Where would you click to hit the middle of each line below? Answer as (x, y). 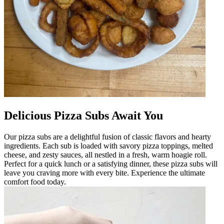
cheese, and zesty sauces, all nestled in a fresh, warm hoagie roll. (105, 154)
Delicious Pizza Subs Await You (83, 115)
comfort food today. (35, 181)
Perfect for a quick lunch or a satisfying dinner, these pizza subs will (111, 163)
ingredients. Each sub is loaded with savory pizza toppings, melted (108, 145)
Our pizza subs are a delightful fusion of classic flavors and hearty (107, 136)
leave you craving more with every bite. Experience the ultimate (104, 172)
